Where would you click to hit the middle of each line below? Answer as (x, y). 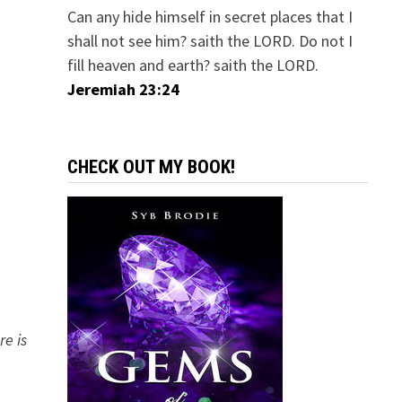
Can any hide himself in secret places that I (210, 17)
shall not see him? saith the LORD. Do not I (210, 41)
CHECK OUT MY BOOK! (151, 167)
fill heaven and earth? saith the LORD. (192, 65)
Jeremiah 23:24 (123, 89)
